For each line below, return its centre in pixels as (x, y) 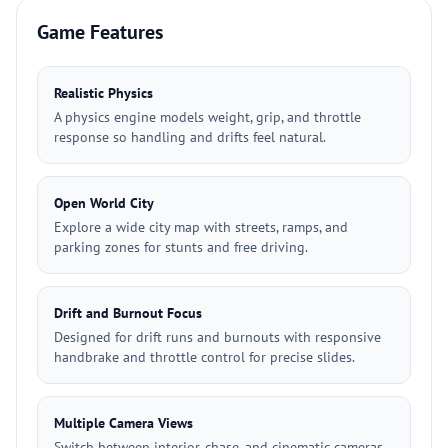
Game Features (100, 32)
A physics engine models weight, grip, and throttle (207, 117)
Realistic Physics (103, 93)
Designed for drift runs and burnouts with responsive (217, 337)
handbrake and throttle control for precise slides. (204, 357)
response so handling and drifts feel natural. (190, 137)
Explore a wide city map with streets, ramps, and (201, 227)
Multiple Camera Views (123, 423)
